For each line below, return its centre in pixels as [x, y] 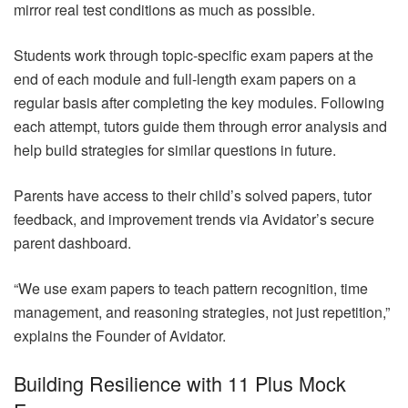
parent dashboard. [72, 243]
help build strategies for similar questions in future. [175, 150]
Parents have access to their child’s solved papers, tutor [193, 196]
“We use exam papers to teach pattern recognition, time [191, 289]
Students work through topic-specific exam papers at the [194, 56]
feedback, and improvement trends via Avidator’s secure [194, 219]
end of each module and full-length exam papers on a [185, 79]
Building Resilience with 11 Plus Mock [180, 383]
